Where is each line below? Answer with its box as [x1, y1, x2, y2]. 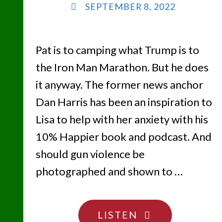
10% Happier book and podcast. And [35, 130, 212, 144]
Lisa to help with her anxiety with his [35, 112, 208, 126]
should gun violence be [35, 147, 145, 161]
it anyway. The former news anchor [35, 78, 203, 92]
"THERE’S [137, 208, 187, 220]
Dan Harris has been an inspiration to [35, 95, 212, 109]
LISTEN [97, 208, 138, 221]
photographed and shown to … [35, 165, 183, 178]
